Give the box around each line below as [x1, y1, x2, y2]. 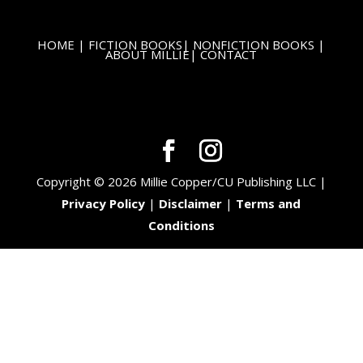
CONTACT [200, 46, 258, 63]
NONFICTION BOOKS [193, 36, 315, 53]
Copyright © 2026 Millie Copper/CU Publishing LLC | [36, 173, 327, 190]
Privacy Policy [62, 195, 146, 212]
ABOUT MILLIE [105, 46, 190, 63]
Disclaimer [159, 195, 223, 212]
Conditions [147, 217, 215, 234]
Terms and [236, 195, 301, 212]
